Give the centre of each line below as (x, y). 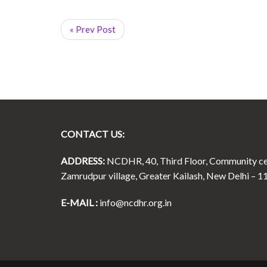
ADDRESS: (83, 160)
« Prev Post (93, 29)
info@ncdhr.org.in (136, 202)
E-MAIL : (79, 202)
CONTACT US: (93, 133)
